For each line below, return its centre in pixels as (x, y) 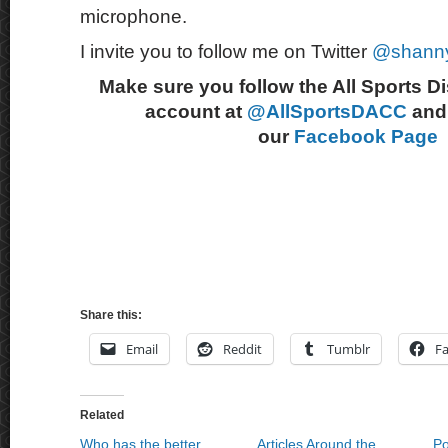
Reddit (242, 349)
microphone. (133, 16)
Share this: (111, 315)
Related (102, 415)
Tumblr (348, 349)
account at (196, 111)
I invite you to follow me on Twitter (226, 51)
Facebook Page (365, 136)
